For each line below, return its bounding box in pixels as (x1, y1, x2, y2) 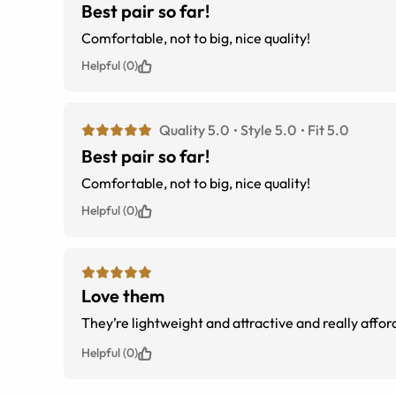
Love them (81, 285, 164, 308)
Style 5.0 (240, 121, 296, 140)
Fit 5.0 (308, 121, 348, 140)
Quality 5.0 (159, 121, 229, 140)
